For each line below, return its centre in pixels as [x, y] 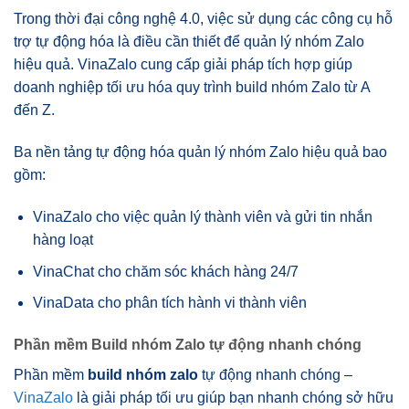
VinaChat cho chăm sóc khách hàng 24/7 [165, 271]
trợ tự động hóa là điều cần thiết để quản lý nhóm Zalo [189, 42]
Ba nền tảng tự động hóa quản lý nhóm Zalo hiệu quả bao [200, 152]
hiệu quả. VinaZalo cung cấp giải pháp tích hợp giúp [183, 65]
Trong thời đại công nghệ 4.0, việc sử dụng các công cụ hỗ [203, 19]
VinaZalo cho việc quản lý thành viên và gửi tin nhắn [202, 216]
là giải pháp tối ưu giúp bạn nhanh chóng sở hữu [233, 397]
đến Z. [34, 110]
